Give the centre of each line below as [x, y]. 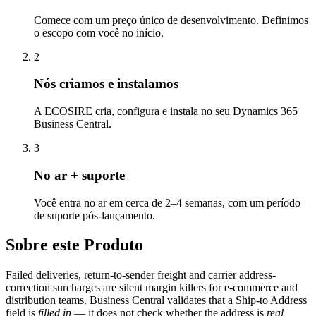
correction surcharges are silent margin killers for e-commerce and [152, 288]
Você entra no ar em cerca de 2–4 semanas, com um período [167, 202]
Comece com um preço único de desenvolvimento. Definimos [171, 20]
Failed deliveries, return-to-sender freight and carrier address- [141, 275]
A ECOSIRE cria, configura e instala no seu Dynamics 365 [166, 111]
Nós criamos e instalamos [106, 84]
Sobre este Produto [74, 245]
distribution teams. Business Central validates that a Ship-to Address [156, 300]
